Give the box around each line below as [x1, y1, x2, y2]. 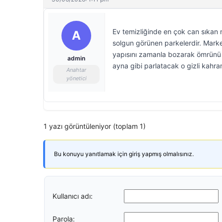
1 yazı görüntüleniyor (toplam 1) [44, 122, 146, 130]
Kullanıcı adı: [53, 191, 93, 200]
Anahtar [66, 66, 86, 73]
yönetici [66, 75, 87, 82]
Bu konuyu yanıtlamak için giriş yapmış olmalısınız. [54, 150, 194, 158]
